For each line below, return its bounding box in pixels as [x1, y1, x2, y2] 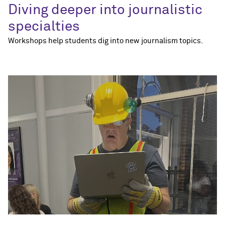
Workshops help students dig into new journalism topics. [8, 37, 203, 45]
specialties [8, 19, 80, 34]
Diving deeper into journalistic [8, 3, 202, 17]
